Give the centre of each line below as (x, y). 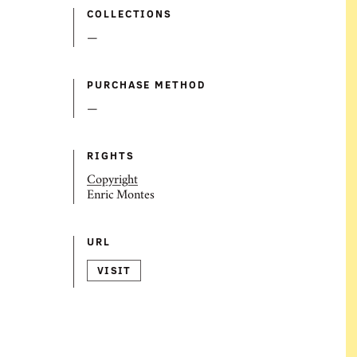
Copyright (112, 181)
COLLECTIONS (130, 14)
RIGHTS (111, 155)
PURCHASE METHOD (146, 84)
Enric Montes (121, 196)
